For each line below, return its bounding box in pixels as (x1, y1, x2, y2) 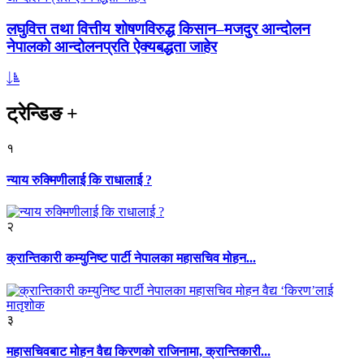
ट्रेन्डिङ (6, 102, 67, 124)
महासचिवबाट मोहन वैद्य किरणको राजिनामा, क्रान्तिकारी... (6, 344, 271, 358)
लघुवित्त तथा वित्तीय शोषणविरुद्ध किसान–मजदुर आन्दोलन (6, 20, 310, 38)
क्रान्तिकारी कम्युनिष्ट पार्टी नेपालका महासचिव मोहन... (6, 251, 256, 266)
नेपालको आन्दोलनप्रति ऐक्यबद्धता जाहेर (6, 38, 217, 56)
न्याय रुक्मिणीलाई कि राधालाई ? (6, 172, 152, 187)
